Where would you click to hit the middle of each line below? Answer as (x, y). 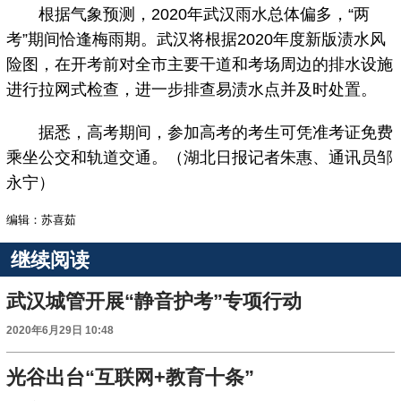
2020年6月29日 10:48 (60, 331)
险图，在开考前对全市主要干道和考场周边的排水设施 (200, 65)
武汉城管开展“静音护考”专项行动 (154, 302)
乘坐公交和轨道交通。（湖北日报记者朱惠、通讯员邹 (200, 158)
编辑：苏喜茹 (42, 220)
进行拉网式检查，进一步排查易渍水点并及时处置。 (192, 90)
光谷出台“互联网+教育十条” (131, 378)
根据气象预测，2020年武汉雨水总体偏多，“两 (188, 15)
